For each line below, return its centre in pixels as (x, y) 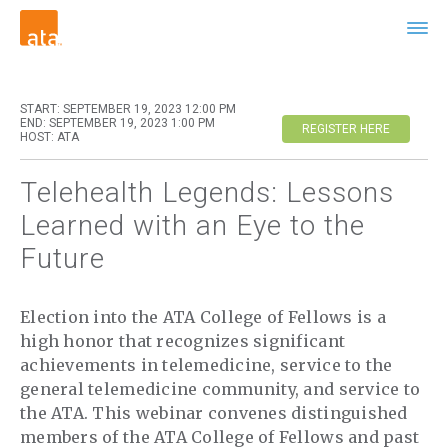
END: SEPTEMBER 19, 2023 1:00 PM (118, 123)
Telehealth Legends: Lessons (207, 193)
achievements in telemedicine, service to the (206, 365)
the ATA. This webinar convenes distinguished (214, 413)
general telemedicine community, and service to (220, 389)
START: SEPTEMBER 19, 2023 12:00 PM (128, 109)
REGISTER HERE (345, 129)
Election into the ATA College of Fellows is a (203, 317)
